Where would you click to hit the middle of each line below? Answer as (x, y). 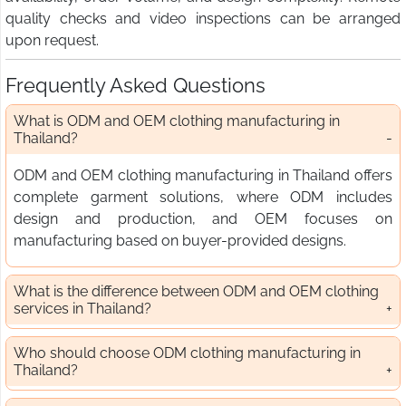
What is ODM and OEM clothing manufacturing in (177, 121)
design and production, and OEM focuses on (203, 219)
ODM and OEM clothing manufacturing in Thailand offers (203, 176)
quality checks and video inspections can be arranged (203, 19)
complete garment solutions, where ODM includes (203, 198)
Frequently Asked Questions (135, 86)
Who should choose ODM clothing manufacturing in (187, 353)
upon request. (52, 41)
